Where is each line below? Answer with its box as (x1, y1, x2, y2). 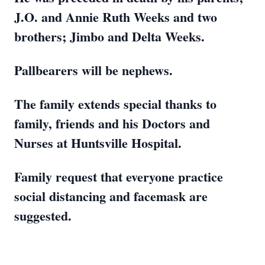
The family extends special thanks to (14, 94, 216, 114)
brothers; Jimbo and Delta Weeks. (14, 27, 205, 46)
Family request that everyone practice (14, 167, 223, 186)
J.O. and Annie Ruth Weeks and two (14, 7, 217, 27)
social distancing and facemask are (14, 186, 208, 206)
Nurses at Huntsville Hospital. (14, 133, 182, 153)
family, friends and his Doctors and (14, 114, 210, 133)
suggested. (14, 206, 72, 225)
